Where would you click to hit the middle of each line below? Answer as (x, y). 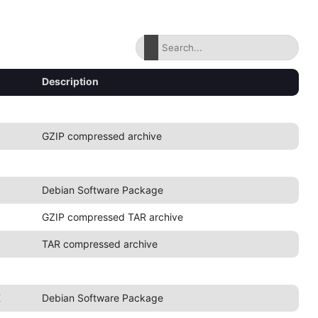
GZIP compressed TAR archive (112, 217)
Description (70, 81)
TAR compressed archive (99, 244)
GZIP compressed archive (102, 136)
